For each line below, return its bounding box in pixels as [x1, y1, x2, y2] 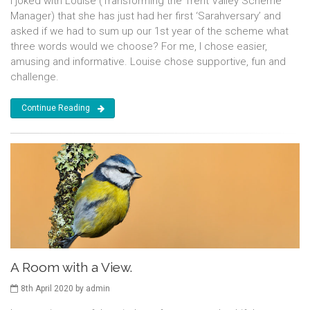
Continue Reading [21, 103, 90, 113]
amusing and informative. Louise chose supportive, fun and [10, 55, 286, 69]
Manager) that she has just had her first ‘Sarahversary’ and [10, 10, 281, 23]
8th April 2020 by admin [21, 284, 110, 294]
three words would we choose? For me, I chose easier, [10, 40, 267, 53]
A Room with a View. [10, 259, 132, 275]
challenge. [10, 71, 59, 84]
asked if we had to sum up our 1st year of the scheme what [10, 25, 289, 38]
